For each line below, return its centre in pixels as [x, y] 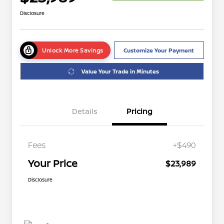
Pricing [139, 111]
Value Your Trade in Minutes [120, 71]
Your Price [53, 163]
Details [84, 111]
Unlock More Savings [73, 50]
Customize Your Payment [159, 50]
